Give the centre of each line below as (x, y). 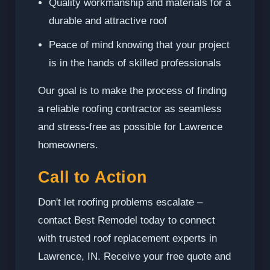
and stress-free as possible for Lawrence (130, 127)
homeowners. (68, 145)
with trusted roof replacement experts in (128, 239)
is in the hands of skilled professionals (135, 63)
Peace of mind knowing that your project (140, 45)
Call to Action (93, 177)
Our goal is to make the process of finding (133, 91)
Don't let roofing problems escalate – (121, 202)
